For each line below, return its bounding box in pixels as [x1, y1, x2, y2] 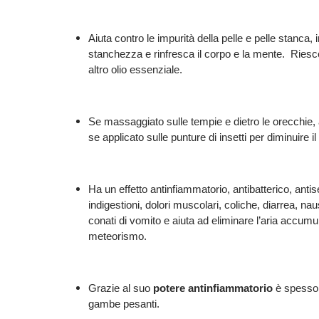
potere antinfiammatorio [152, 282, 273, 295]
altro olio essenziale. [88, 63, 182, 76]
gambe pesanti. [88, 298, 159, 310]
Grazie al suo [88, 282, 153, 295]
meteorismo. [88, 230, 147, 243]
